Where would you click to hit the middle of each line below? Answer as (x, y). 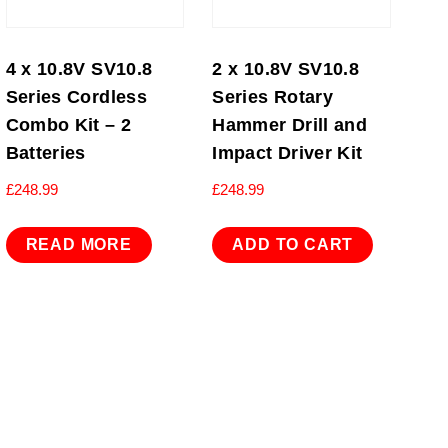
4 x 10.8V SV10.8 (79, 68)
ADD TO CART (293, 245)
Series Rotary (273, 96)
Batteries (45, 152)
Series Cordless (76, 96)
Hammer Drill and (290, 124)
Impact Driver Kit (287, 152)
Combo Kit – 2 (68, 124)
